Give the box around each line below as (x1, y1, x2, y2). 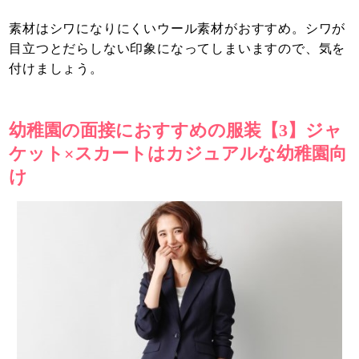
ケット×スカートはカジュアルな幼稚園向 (9, 143, 348, 164)
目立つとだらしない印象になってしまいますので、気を (9, 42, 346, 56)
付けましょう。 (9, 62, 103, 76)
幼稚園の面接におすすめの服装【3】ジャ (9, 120, 343, 141)
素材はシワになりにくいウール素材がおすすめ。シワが (9, 22, 346, 36)
